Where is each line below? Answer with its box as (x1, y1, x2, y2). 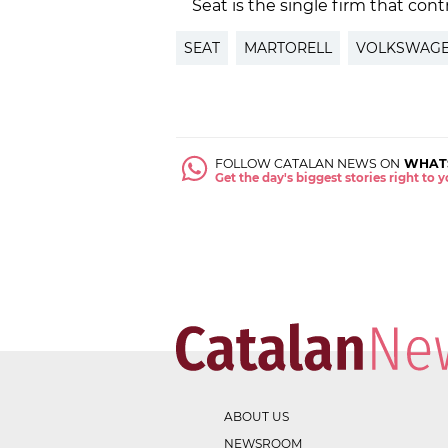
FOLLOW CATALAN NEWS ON (215, 156, 401, 172)
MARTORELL (244, 39, 332, 58)
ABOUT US (224, 409, 289, 425)
